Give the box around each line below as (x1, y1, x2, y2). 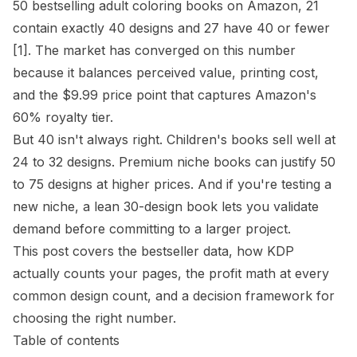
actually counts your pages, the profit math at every (13, 265, 329, 281)
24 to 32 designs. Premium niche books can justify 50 (13, 154, 335, 170)
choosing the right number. (13, 310, 176, 326)
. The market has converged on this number (28, 42, 296, 58)
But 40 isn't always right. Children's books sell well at (13, 131, 335, 147)
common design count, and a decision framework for (13, 288, 335, 304)
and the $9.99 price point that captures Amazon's (13, 87, 316, 103)
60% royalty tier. (13, 109, 113, 125)
